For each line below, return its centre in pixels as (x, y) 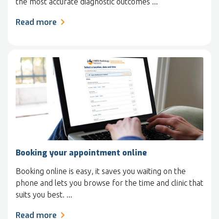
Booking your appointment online (81, 153)
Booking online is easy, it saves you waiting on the (101, 171)
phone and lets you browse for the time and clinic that (109, 183)
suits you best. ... (44, 194)
